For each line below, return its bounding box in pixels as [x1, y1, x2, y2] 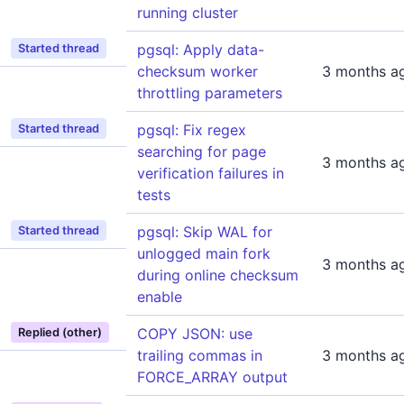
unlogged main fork [137, 244, 271, 262]
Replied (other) [18, 326, 102, 339]
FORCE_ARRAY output [137, 368, 288, 386]
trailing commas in [137, 346, 262, 364]
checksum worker [137, 62, 258, 80]
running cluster [137, 4, 238, 22]
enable [137, 288, 182, 306]
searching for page [137, 142, 266, 161]
